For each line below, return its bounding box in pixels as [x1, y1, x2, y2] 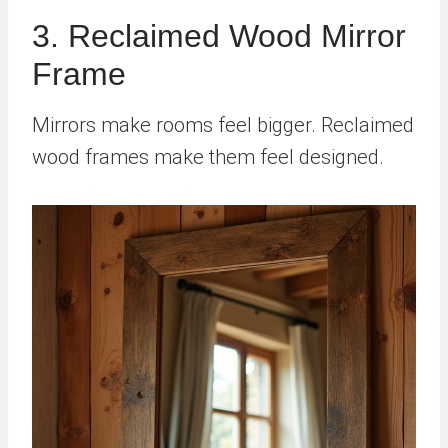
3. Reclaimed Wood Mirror [32, 17, 406, 54]
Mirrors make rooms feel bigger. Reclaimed [32, 112, 414, 137]
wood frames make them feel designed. [32, 144, 384, 169]
